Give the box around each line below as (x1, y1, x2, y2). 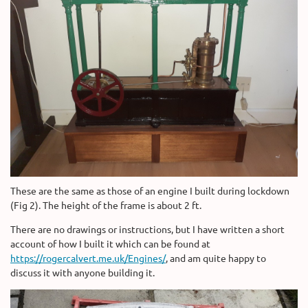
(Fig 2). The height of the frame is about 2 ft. (10, 199, 201, 212)
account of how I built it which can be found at (10, 237, 210, 250)
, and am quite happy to (166, 252, 266, 265)
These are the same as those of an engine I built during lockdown (10, 184, 289, 197)
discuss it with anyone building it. (10, 266, 155, 279)
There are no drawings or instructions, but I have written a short (10, 223, 285, 236)
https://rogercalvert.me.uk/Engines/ (10, 252, 166, 265)
